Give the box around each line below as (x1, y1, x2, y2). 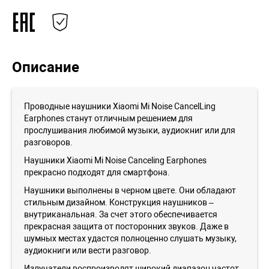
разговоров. (24, 138, 73, 147)
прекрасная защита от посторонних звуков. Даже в (24, 222, 229, 231)
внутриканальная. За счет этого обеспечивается (24, 210, 217, 219)
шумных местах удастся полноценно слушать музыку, (24, 234, 237, 243)
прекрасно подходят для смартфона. (24, 168, 170, 177)
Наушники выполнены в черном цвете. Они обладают (24, 186, 236, 195)
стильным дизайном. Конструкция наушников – (24, 198, 214, 207)
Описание (12, 59, 79, 76)
